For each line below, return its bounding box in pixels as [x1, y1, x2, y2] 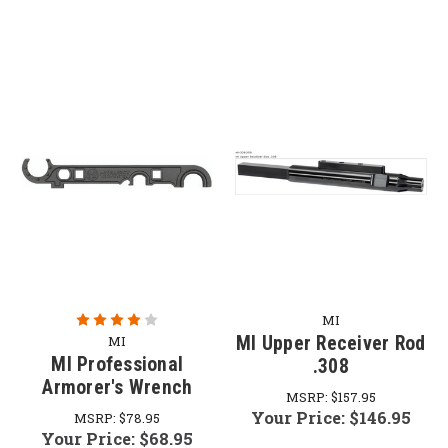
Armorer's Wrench [42, 375, 193, 399]
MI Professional [51, 352, 184, 376]
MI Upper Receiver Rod [236, 331, 426, 355]
